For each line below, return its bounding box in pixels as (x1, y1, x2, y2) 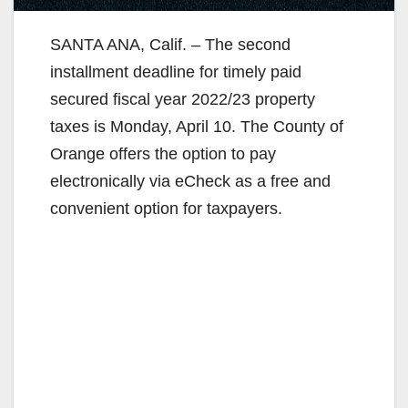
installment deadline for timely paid (50, 63, 301, 82)
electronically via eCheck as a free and (50, 172, 331, 191)
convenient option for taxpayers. (50, 199, 282, 219)
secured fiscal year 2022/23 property (50, 90, 315, 109)
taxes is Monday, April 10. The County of (50, 117, 343, 137)
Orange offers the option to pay (50, 145, 276, 164)
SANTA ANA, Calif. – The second (50, 36, 291, 55)
